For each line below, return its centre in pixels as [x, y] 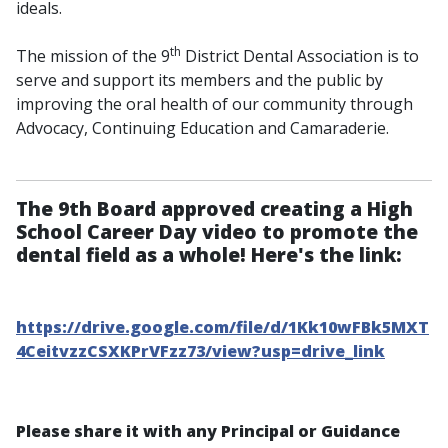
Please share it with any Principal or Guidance [208, 431]
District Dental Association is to [300, 55]
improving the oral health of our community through [214, 103]
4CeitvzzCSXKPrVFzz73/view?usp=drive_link [200, 351]
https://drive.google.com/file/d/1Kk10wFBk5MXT [222, 327]
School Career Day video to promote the [217, 231]
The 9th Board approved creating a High [214, 208]
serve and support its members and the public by [199, 79]
